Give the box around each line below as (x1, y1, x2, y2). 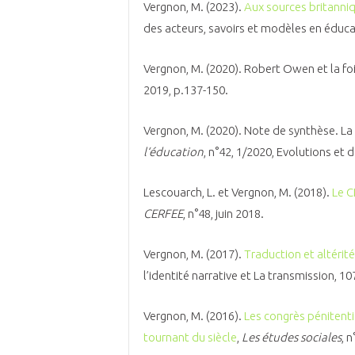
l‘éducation (143, 144, 204, 158)
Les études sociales (242, 330, 342, 344)
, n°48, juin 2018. (183, 206, 264, 220)
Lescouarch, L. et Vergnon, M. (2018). (143, 185, 332, 199)
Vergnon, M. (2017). (143, 246, 244, 261)
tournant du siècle (143, 330, 237, 344)
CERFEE (143, 206, 183, 220)
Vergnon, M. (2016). (143, 308, 244, 323)
